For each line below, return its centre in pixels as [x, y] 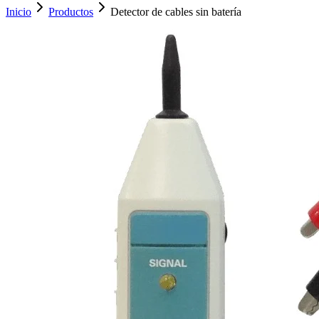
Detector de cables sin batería [176, 12]
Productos [71, 12]
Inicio [19, 12]
